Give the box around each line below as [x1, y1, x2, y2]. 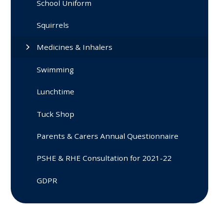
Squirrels [37, 20, 69, 30]
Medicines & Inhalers [37, 42, 113, 52]
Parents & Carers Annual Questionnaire [37, 131, 179, 141]
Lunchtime [37, 87, 75, 97]
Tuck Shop [37, 109, 75, 119]
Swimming [37, 64, 74, 74]
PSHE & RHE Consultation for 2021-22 [37, 153, 172, 163]
